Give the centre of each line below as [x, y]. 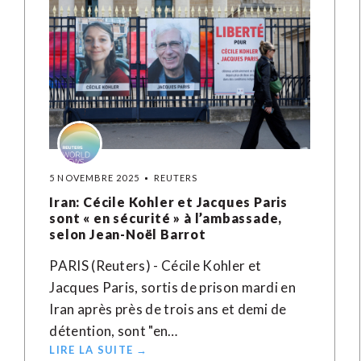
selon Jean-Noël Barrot [128, 234]
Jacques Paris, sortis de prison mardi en [173, 287]
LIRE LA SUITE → [99, 350]
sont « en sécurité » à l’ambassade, [166, 218]
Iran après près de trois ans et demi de [168, 309]
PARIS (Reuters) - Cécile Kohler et [156, 266]
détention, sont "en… [114, 331]
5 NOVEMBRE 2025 [94, 178]
